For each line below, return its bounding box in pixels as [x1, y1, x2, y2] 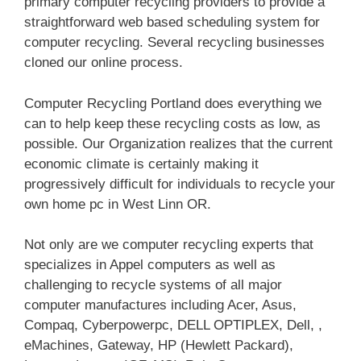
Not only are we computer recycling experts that [24, 237, 313, 253]
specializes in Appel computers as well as [24, 257, 276, 273]
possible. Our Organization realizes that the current [24, 135, 333, 151]
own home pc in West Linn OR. [24, 196, 211, 212]
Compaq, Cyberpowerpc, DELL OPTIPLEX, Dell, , [24, 317, 322, 334]
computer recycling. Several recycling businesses [24, 35, 325, 51]
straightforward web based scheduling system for [24, 15, 320, 31]
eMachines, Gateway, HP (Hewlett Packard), [24, 338, 293, 354]
